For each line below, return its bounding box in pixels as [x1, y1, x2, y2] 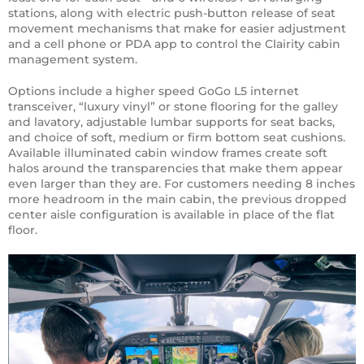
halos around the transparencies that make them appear [8, 161, 343, 176]
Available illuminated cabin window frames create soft [8, 145, 327, 161]
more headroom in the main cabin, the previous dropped [8, 192, 347, 207]
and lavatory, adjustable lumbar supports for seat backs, [8, 115, 335, 130]
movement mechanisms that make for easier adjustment [8, 21, 346, 37]
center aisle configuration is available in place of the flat [8, 207, 335, 223]
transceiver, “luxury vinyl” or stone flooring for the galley [8, 99, 338, 115]
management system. [8, 52, 137, 67]
